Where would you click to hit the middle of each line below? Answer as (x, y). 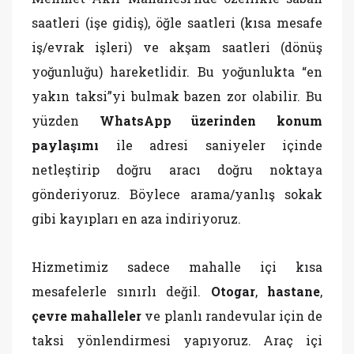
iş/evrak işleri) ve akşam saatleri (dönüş (177, 47)
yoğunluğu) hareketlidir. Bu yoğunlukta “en (177, 72)
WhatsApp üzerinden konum (211, 121)
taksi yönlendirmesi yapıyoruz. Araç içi (177, 340)
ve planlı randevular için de (232, 316)
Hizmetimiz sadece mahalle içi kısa (177, 267)
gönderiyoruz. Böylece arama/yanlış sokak (177, 194)
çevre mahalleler (87, 316)
